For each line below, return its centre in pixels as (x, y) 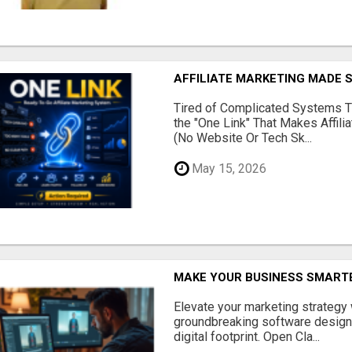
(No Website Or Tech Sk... (243, 138)
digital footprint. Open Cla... (247, 336)
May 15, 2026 (228, 169)
